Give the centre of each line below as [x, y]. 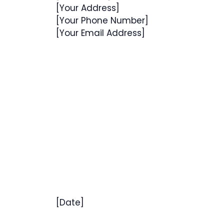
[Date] [70, 202]
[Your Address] [88, 8]
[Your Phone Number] [102, 20]
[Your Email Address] [100, 33]
